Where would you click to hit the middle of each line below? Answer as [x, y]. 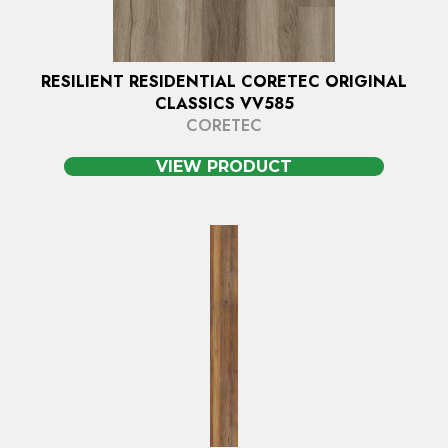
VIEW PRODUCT [224, 167]
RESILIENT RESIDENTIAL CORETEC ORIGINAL [224, 82]
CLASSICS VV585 [224, 104]
